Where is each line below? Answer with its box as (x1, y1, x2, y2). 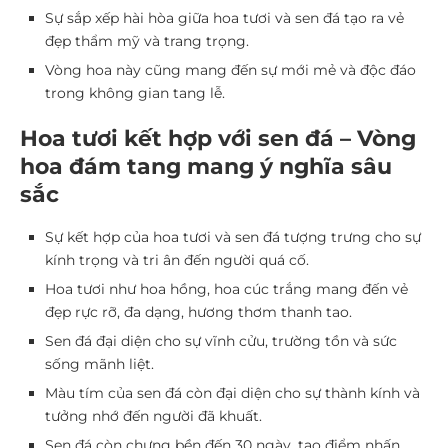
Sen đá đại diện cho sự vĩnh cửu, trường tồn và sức (45, 332, 397, 350)
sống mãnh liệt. (45, 355, 154, 373)
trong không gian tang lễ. (45, 84, 225, 102)
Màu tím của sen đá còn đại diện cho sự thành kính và (45, 384, 420, 402)
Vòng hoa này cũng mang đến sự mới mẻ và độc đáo (45, 61, 416, 79)
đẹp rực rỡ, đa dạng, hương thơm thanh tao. (45, 303, 352, 321)
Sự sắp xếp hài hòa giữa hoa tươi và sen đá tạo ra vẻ (45, 9, 404, 27)
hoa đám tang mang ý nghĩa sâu (20, 153, 392, 180)
